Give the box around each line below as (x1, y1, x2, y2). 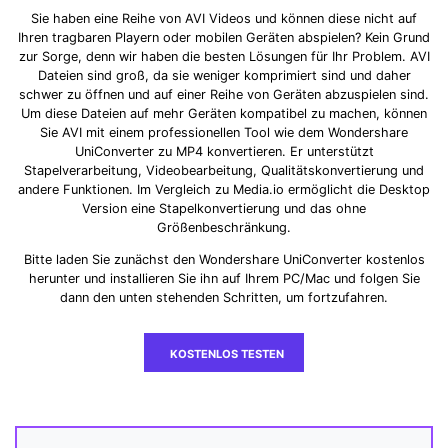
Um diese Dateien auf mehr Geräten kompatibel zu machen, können (21, 106, 427, 122)
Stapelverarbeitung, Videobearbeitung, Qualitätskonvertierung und (24, 163, 424, 179)
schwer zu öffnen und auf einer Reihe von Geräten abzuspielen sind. (19, 87, 429, 103)
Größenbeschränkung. (157, 220, 291, 236)
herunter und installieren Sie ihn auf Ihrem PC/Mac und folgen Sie (28, 270, 420, 286)
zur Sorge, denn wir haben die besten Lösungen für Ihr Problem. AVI (18, 49, 430, 65)
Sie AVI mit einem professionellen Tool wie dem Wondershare (40, 125, 408, 141)
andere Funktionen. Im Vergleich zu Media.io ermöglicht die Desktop (18, 182, 430, 198)
